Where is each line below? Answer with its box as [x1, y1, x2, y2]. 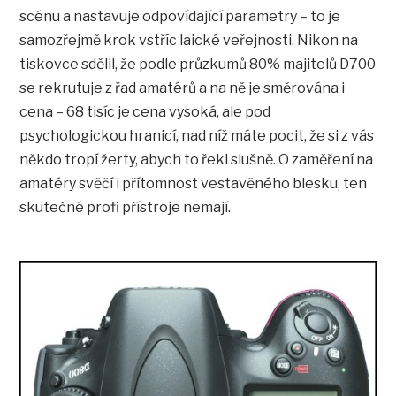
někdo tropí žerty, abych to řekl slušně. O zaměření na [19, 151, 374, 169]
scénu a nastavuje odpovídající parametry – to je [19, 8, 341, 26]
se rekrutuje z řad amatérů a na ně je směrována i [19, 80, 346, 97]
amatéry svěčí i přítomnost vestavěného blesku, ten [19, 175, 368, 193]
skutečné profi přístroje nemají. [19, 199, 232, 217]
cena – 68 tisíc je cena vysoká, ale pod [19, 103, 271, 121]
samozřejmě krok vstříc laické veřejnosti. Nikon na [19, 32, 359, 49]
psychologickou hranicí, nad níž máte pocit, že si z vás [19, 127, 375, 145]
